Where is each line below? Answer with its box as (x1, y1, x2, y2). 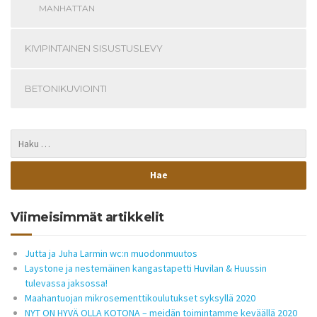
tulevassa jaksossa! (25, 276, 108, 289)
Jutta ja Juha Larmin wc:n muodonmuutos (25, 246, 197, 260)
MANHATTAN (39, 2, 95, 13)
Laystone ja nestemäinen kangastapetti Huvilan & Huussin (25, 261, 267, 275)
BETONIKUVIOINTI (25, 82, 107, 94)
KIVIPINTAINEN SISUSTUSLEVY (25, 42, 163, 54)
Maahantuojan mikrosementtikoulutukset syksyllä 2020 (25, 291, 255, 304)
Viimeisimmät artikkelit (11, 209, 164, 225)
